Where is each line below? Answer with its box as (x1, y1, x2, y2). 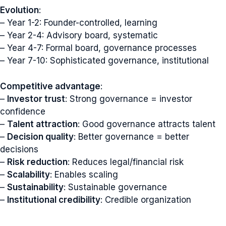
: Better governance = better (74, 131, 189, 142)
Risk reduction (7, 156, 68, 167)
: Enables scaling (50, 169, 118, 180)
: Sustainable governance (64, 182, 167, 192)
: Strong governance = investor (65, 93, 192, 104)
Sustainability (7, 182, 64, 192)
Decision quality (7, 131, 74, 142)
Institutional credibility (7, 194, 100, 205)
